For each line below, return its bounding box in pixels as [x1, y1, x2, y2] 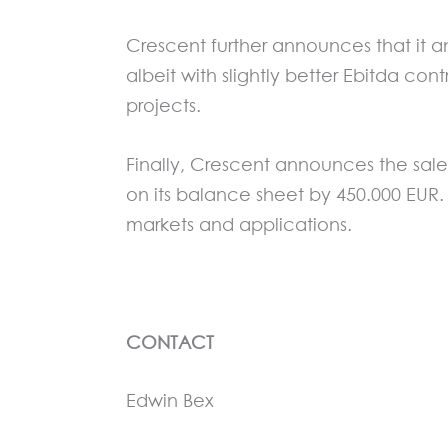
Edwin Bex [126, 390, 214, 412]
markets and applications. [126, 213, 352, 235]
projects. [126, 95, 201, 117]
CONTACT [126, 331, 214, 353]
